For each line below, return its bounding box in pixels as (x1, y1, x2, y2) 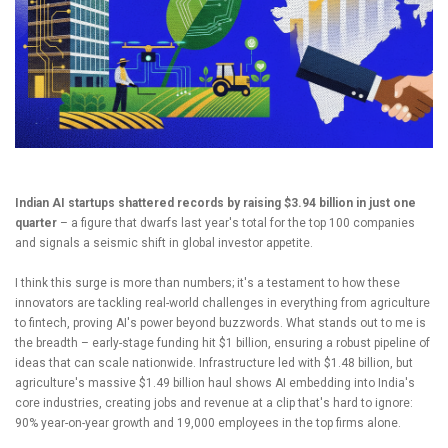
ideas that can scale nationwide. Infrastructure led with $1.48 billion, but (15, 356, 413, 371)
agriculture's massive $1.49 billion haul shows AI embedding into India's (15, 376, 415, 391)
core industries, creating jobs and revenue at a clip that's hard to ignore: (15, 396, 413, 411)
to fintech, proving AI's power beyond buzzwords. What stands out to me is (15, 316, 426, 331)
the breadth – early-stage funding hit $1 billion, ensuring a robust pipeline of (15, 336, 430, 351)
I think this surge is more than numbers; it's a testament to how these (15, 276, 400, 291)
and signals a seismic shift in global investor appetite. (15, 236, 313, 251)
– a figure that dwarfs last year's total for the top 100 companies (57, 216, 415, 231)
